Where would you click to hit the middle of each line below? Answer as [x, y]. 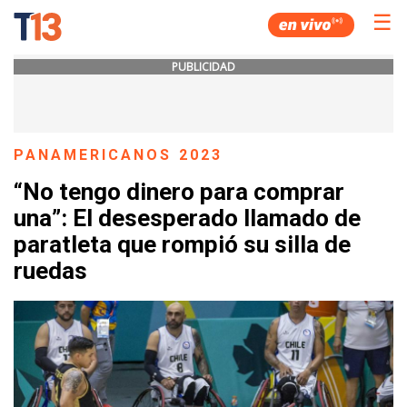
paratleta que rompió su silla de [182, 245]
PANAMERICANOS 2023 [118, 155]
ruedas [50, 271]
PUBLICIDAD [203, 67]
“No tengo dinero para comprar [179, 192]
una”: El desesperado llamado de [187, 218]
